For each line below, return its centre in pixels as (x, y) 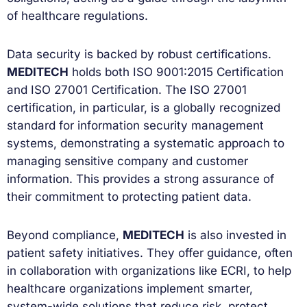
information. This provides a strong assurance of (140, 179)
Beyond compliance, (65, 235)
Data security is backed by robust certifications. (139, 54)
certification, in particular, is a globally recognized (144, 107)
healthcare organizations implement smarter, (130, 288)
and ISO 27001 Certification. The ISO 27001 (127, 89)
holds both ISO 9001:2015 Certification (176, 72)
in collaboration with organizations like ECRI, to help (149, 270)
